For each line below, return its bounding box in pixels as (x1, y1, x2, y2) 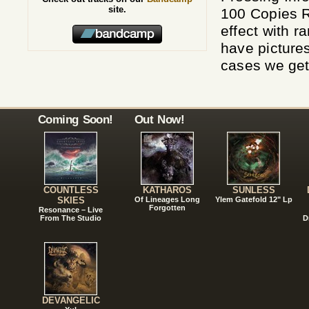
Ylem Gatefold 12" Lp (215, 195, 292, 203)
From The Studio (40, 213, 101, 222)
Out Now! (134, 112, 184, 126)
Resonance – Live (39, 205, 103, 214)
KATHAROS (143, 184, 192, 195)
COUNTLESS (43, 184, 99, 195)
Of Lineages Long (134, 195, 200, 203)
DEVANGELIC (41, 295, 100, 306)
